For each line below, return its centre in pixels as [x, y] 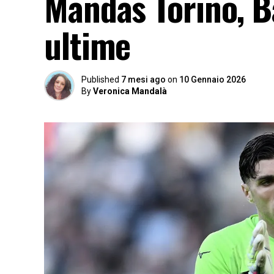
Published [100, 80]
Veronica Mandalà [130, 91]
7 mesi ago [143, 80]
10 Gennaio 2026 [213, 80]
